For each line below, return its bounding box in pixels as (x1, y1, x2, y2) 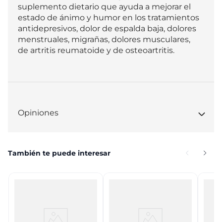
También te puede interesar (8, 149, 111, 158)
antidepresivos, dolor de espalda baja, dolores (18, 24, 198, 33)
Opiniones (18, 108, 58, 117)
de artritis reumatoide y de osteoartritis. (18, 46, 174, 55)
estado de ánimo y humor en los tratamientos (18, 13, 201, 22)
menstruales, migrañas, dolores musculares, (18, 35, 192, 44)
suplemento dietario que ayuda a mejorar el (18, 2, 193, 11)
